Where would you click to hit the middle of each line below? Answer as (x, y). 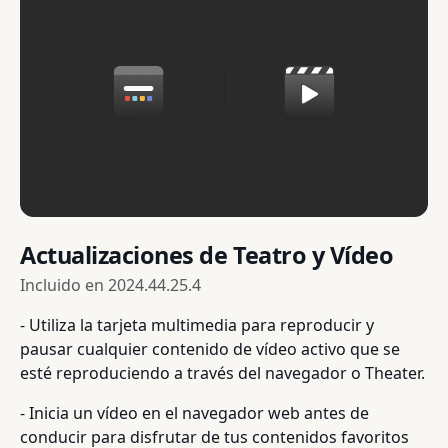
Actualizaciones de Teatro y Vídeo (207, 254)
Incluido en (64, 284)
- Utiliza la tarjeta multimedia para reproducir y (197, 324)
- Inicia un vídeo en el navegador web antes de (194, 412)
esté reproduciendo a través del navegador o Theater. (222, 372)
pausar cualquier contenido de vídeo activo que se (210, 348)
